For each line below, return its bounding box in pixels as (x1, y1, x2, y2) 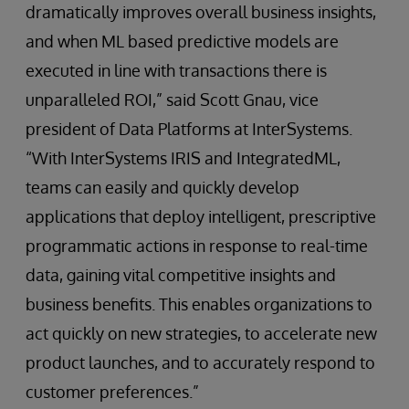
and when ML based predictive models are (26, 31, 339, 51)
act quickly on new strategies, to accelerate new (26, 323, 377, 343)
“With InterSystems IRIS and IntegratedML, (26, 148, 341, 168)
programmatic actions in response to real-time (26, 236, 368, 256)
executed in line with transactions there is (26, 60, 327, 80)
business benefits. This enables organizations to (26, 294, 372, 314)
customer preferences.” (26, 382, 199, 402)
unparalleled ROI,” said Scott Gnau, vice (26, 89, 319, 110)
